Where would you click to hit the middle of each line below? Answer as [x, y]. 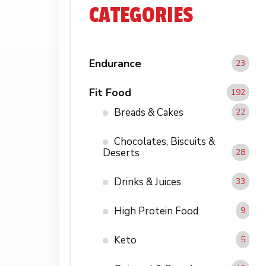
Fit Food [110, 92]
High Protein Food [156, 211]
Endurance [115, 63]
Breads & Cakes [148, 112]
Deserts [121, 153]
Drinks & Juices [147, 182]
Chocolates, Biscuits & [164, 141]
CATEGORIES [141, 15]
